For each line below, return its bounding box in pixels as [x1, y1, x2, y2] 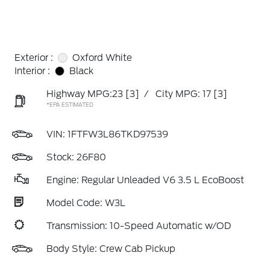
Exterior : [14, 52, 53, 63]
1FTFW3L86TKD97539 [67, 129, 168, 140]
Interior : [14, 66, 50, 77]
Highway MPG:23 [46, 89, 123, 99]
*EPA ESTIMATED [46, 101, 93, 108]
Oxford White [72, 52, 132, 63]
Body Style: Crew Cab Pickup [46, 243, 175, 254]
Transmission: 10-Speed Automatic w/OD [46, 221, 231, 231]
